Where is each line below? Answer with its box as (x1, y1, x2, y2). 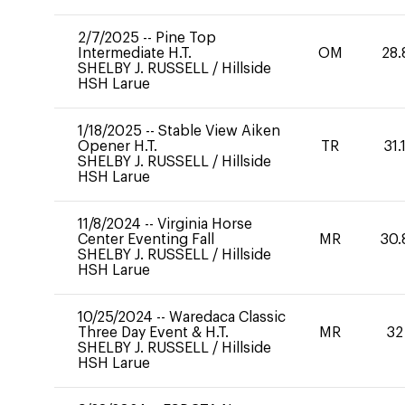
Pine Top (155, 31, 216, 45)
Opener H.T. (78, 139, 157, 154)
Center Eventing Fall (78, 232, 214, 247)
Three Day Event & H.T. (78, 325, 229, 340)
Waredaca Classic (169, 310, 286, 325)
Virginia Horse (157, 217, 252, 231)
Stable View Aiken (158, 124, 280, 138)
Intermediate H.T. (78, 46, 192, 61)
